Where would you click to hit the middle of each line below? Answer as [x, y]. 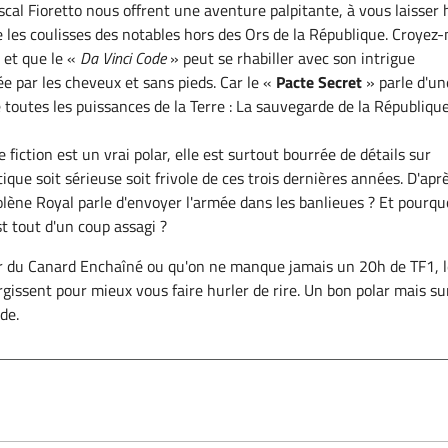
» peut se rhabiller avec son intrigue [291, 58]
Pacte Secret [319, 82]
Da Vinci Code [123, 58]
